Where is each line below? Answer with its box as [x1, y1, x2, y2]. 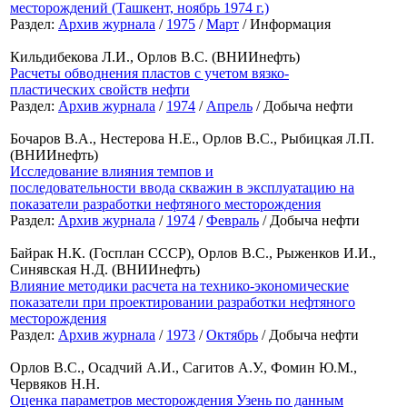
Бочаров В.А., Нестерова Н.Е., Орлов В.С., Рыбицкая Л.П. [10, 131, 374, 147]
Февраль [206, 213, 259, 229]
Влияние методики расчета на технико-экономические [10, 278, 349, 294]
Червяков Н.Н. [10, 376, 100, 392]
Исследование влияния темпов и [10, 164, 213, 180]
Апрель [206, 98, 253, 114]
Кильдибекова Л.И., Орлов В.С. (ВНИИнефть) [10, 49, 300, 65]
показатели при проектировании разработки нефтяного [10, 294, 355, 311]
